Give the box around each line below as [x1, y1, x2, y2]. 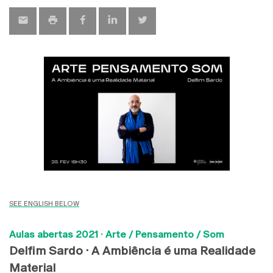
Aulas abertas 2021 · [9, 229, 105, 241]
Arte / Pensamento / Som [105, 229, 224, 241]
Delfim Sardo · [9, 244, 91, 258]
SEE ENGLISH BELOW [9, 200, 79, 208]
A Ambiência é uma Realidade [91, 244, 255, 258]
